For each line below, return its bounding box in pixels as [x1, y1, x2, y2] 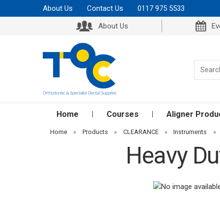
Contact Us [87, 4, 123, 13]
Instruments [173, 128, 207, 136]
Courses [107, 110, 138, 119]
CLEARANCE [123, 128, 159, 136]
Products [82, 128, 108, 136]
